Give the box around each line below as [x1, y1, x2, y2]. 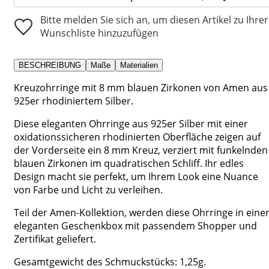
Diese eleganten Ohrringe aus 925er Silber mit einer [14, 116, 248, 130]
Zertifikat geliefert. [14, 232, 96, 246]
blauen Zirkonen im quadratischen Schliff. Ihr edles [14, 156, 244, 170]
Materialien [120, 60, 158, 70]
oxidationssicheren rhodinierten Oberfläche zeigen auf [14, 130, 261, 144]
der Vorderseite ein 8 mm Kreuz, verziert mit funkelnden [14, 143, 268, 157]
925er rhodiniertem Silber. [14, 94, 133, 107]
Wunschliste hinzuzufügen [40, 26, 159, 40]
